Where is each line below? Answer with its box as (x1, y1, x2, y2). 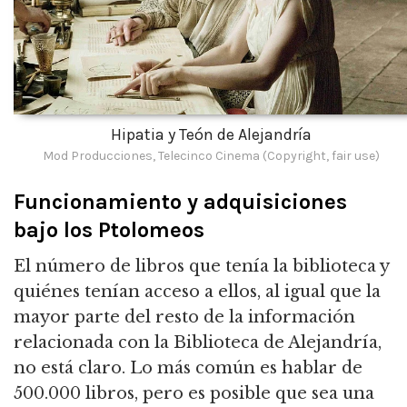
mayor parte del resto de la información (14, 307, 355, 328)
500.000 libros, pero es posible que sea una (14, 383, 374, 404)
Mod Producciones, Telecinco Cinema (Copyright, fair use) (42, 147, 380, 164)
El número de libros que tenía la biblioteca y (14, 256, 389, 277)
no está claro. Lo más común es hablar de (14, 358, 362, 379)
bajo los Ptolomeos (14, 216, 204, 243)
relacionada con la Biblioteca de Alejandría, (14, 333, 382, 353)
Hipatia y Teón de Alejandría (110, 124, 312, 144)
